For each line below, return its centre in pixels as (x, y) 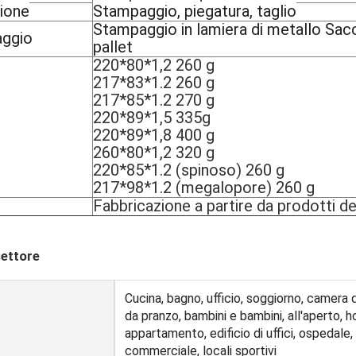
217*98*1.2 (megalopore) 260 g (204, 187)
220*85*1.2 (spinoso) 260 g (189, 170)
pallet (113, 46)
